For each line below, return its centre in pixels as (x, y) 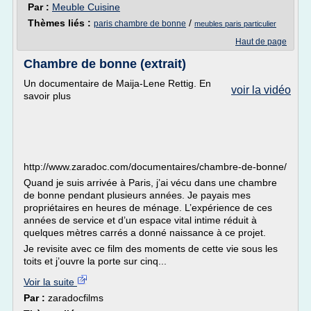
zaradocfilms (76, 298)
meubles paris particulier (235, 24)
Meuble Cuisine (86, 7)
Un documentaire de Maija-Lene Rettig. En (117, 83)
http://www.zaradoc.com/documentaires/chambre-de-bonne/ (155, 167)
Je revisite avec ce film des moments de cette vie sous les (151, 249)
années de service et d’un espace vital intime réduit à (140, 220)
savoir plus (47, 96)
